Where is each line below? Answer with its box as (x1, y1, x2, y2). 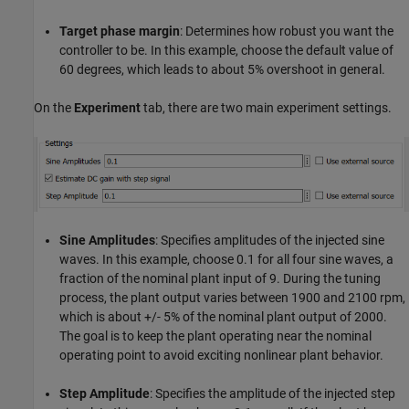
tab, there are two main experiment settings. (141, 100, 392, 116)
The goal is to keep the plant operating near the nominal (59, 329, 372, 344)
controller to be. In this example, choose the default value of (59, 43, 393, 58)
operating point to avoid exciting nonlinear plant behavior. (59, 348, 383, 363)
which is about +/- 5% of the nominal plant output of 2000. (59, 309, 387, 325)
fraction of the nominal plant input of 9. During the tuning (59, 271, 381, 287)
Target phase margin (59, 24, 180, 39)
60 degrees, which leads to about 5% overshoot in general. (59, 62, 385, 78)
